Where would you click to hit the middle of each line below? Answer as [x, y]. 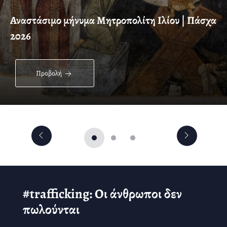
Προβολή [50, 73]
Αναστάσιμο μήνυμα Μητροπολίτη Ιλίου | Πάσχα [113, 21]
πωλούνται [51, 210]
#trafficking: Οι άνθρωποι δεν [102, 194]
